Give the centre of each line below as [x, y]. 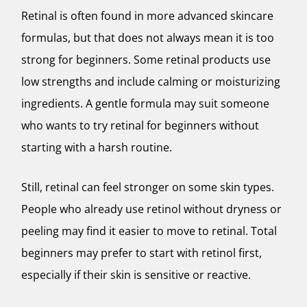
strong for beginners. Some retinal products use [146, 60]
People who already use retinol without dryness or [151, 209]
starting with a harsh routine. [97, 148]
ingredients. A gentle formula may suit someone [145, 104]
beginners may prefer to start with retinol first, [142, 253]
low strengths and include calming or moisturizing [151, 82]
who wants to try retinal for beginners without [140, 126]
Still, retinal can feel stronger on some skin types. [148, 187]
